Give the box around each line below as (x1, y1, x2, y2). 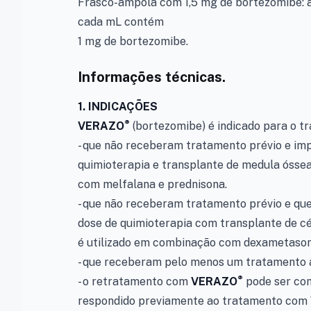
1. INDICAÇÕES (78, 100, 158, 113)
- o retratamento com (78, 275, 191, 288)
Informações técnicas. (78, 69, 226, 85)
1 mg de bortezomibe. (78, 35, 188, 48)
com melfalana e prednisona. (78, 178, 227, 191)
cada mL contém (78, 15, 164, 28)
